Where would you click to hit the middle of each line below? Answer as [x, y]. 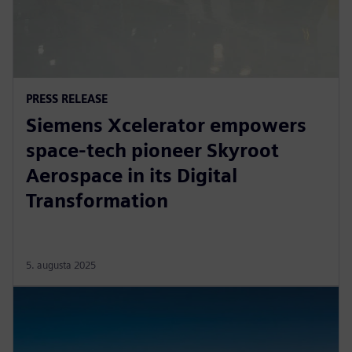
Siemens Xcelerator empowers [166, 125]
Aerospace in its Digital [132, 175]
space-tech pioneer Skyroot [152, 150]
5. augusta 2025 [61, 265]
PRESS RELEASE [67, 98]
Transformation [97, 200]
